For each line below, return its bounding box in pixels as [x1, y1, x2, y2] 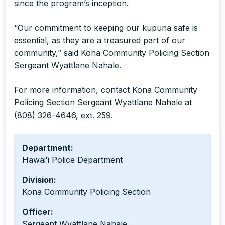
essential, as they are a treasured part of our [14, 35, 185, 46]
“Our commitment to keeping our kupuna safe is [14, 23, 198, 33]
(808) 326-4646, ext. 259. [14, 110, 113, 121]
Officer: [22, 207, 53, 217]
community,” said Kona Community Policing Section [14, 48, 209, 58]
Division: [22, 175, 56, 185]
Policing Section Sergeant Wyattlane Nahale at [14, 97, 192, 108]
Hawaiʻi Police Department [22, 155, 123, 165]
